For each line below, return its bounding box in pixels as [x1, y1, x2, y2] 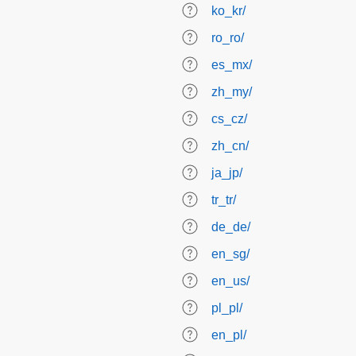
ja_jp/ [211, 166, 242, 180]
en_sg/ [211, 247, 250, 261]
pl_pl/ [211, 301, 242, 315]
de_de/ [211, 220, 250, 234]
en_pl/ [211, 328, 246, 342]
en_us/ [211, 274, 250, 288]
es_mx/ [211, 58, 252, 72]
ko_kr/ [211, 4, 246, 17]
